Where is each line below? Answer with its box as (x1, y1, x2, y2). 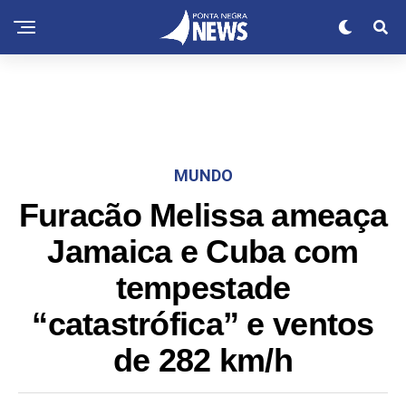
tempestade (115, 270, 291, 306)
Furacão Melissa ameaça (18, 198, 388, 234)
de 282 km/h (112, 343, 294, 379)
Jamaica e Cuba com (47, 234, 359, 270)
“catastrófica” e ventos (32, 306, 374, 343)
